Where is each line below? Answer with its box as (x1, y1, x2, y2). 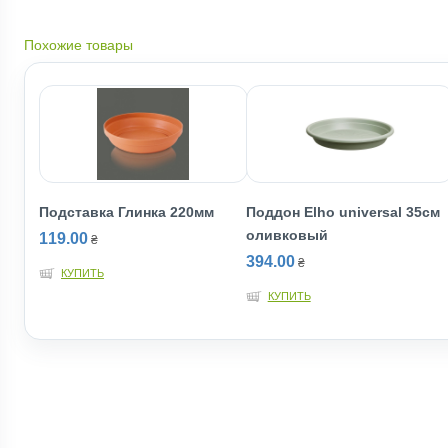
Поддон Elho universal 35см (245, 204, 440, 220)
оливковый (245, 227, 328, 243)
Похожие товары (24, 37, 133, 53)
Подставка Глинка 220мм (39, 204, 214, 220)
